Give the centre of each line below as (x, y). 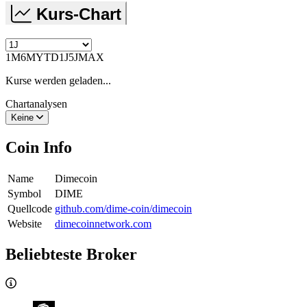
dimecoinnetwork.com (103, 223)
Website (25, 223)
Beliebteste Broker (71, 255)
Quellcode (30, 208)
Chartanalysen (36, 103)
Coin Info (39, 147)
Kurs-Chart (79, 14)
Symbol (24, 193)
